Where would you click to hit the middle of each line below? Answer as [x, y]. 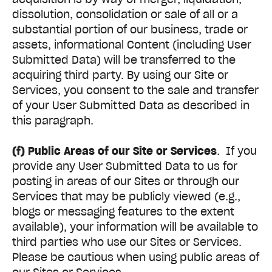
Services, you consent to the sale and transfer [135, 90]
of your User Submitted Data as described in [131, 106]
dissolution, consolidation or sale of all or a [125, 15]
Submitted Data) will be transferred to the [124, 60]
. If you [237, 151]
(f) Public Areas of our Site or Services [114, 151]
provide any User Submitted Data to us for [125, 166]
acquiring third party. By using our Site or [120, 75]
